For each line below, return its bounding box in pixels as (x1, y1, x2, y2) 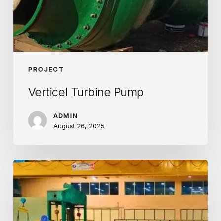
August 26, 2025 (53, 122, 105, 130)
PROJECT (28, 65, 64, 74)
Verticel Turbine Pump (28, 85, 144, 100)
